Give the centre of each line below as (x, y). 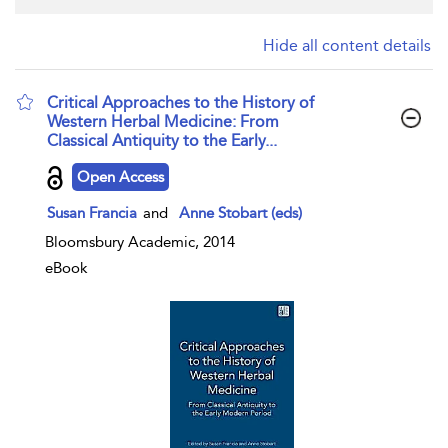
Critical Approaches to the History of (180, 102)
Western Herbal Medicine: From (163, 121)
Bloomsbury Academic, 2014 (140, 242)
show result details (105, 166)
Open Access (120, 176)
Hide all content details (347, 45)
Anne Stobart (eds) (240, 213)
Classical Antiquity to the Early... (162, 140)
